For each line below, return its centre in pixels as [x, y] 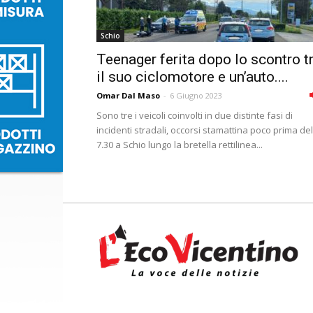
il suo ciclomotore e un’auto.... [192, 77]
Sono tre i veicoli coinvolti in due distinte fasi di [195, 115]
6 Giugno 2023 [196, 95]
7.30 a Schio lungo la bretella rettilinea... [180, 145]
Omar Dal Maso [128, 95]
